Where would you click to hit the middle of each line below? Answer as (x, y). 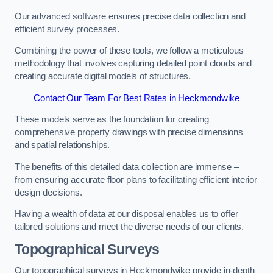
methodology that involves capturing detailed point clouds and (133, 64)
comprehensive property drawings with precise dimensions (129, 133)
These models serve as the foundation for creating (112, 120)
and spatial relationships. (62, 145)
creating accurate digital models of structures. (103, 76)
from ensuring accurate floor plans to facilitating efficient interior (136, 179)
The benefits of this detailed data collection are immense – (127, 167)
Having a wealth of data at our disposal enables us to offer (126, 214)
